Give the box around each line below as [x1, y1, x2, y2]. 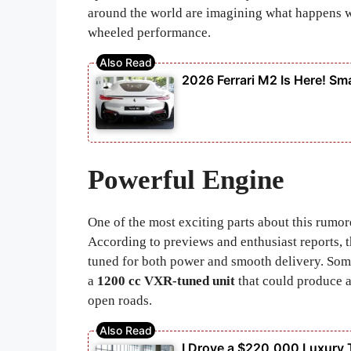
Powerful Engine [88, 165, 284, 196]
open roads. [88, 293, 152, 309]
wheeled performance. [88, 25, 211, 41]
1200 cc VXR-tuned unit [97, 273, 235, 289]
